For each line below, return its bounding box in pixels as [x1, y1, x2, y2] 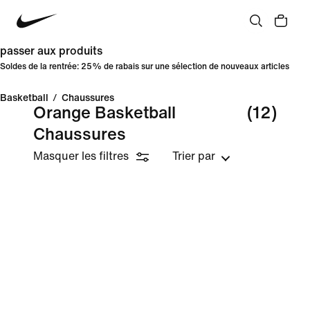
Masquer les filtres [33, 150, 129, 162]
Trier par [172, 150, 215, 162]
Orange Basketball [33, 104, 176, 122]
